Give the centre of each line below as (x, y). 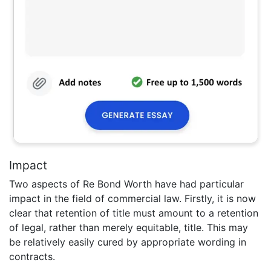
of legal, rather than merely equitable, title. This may (129, 228)
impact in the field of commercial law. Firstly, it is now (132, 199)
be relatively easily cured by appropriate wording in (128, 242)
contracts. (32, 257)
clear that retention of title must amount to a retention (134, 213)
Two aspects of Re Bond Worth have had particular (126, 184)
